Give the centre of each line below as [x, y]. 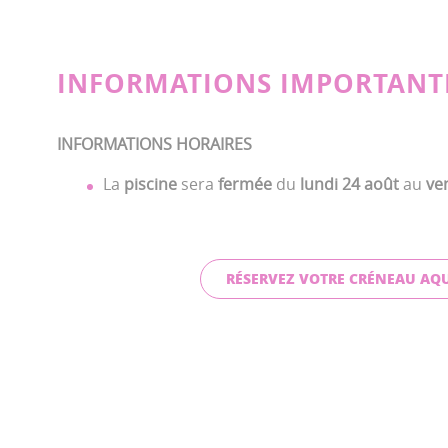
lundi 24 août [349, 184]
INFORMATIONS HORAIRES [154, 144]
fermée [245, 184]
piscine [150, 184]
